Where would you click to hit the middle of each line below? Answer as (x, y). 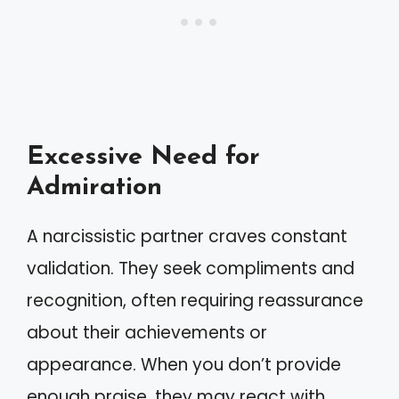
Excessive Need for (143, 157)
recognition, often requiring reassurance (195, 300)
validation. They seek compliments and (191, 268)
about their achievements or (147, 332)
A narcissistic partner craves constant (187, 236)
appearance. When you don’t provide (184, 364)
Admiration (94, 187)
